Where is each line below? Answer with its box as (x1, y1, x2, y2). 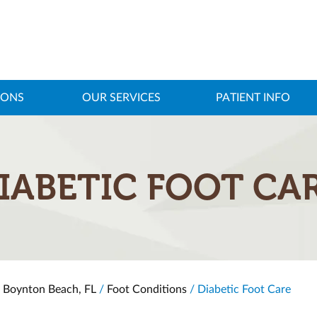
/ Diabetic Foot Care (187, 284, 291, 295)
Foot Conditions (107, 284, 187, 295)
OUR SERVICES (81, 92, 161, 103)
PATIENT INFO (215, 92, 290, 103)
